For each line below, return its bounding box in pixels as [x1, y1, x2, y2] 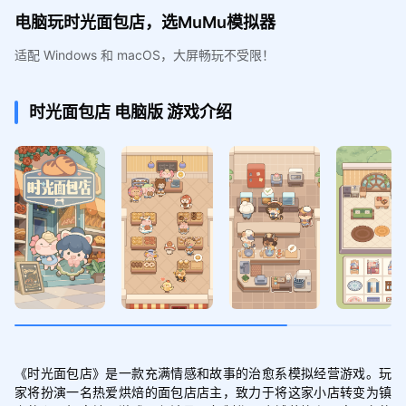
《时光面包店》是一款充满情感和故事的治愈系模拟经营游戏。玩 [14, 362, 392, 382]
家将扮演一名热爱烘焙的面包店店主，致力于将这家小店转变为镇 [14, 382, 392, 401]
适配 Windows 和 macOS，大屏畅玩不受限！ [14, 46, 275, 63]
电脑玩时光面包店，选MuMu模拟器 [14, 12, 275, 32]
